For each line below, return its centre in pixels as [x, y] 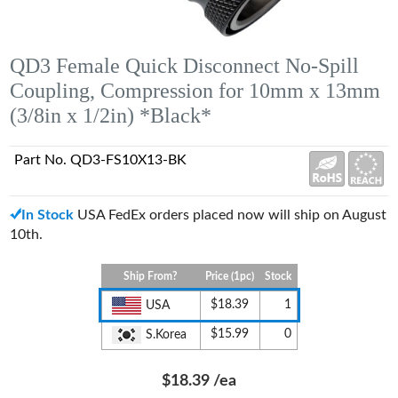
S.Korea [166, 334]
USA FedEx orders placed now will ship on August [231, 215]
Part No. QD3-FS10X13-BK [101, 159]
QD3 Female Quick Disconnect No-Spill [185, 65]
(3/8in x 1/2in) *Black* [111, 115]
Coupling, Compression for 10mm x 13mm [195, 90]
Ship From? [151, 276]
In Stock [48, 215]
